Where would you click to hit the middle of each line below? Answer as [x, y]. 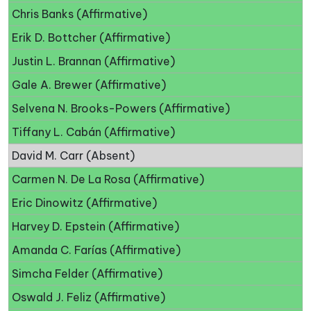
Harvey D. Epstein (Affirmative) [95, 227]
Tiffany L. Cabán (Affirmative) [93, 132]
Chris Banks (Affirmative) [79, 14]
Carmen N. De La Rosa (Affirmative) [108, 179]
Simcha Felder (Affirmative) [87, 274]
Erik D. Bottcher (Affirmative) [91, 38]
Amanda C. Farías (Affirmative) [96, 250]
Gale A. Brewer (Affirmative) [89, 85]
